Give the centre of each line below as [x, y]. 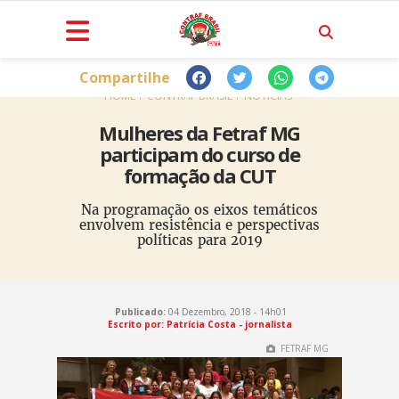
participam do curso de [199, 154]
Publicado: [140, 312]
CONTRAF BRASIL [189, 96]
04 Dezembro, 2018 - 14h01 [226, 312]
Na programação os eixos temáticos [199, 210]
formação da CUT [199, 175]
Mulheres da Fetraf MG [199, 133]
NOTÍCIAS [268, 96]
